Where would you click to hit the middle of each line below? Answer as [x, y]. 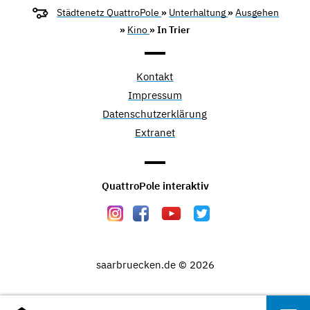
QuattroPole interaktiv [155, 186]
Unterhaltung [199, 12]
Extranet [155, 133]
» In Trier [170, 29]
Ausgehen [257, 12]
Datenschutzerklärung [155, 114]
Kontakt [155, 77]
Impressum [155, 95]
